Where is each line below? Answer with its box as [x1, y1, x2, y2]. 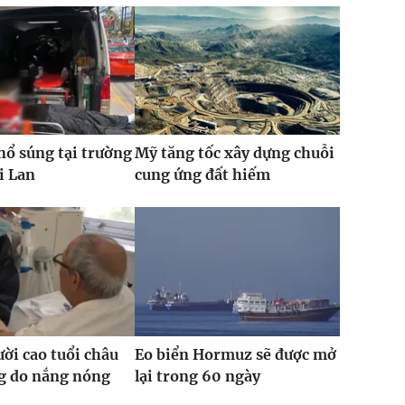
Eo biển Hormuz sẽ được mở [134, 344, 336, 363]
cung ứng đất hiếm [134, 165, 270, 184]
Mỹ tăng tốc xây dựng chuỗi [134, 144, 334, 163]
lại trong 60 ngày [134, 366, 260, 385]
